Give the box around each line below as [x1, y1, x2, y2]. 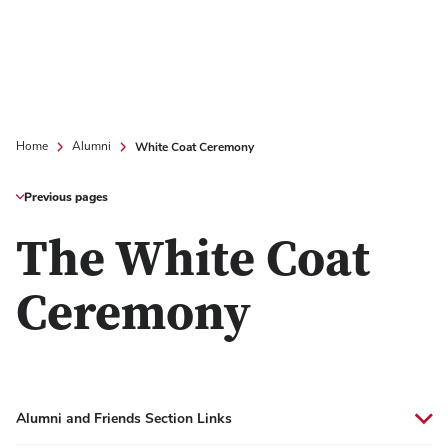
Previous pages [24, 189, 108, 205]
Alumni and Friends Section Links [16, 409, 232, 428]
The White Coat [16, 238, 370, 289]
